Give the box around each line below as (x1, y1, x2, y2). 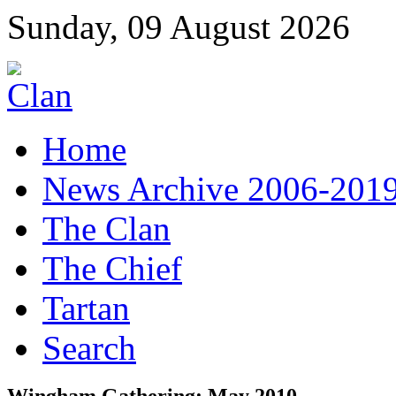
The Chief (42, 249, 182, 287)
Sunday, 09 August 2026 (7, 8, 350, 46)
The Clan (42, 209, 171, 247)
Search (42, 329, 136, 367)
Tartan (42, 289, 130, 327)
